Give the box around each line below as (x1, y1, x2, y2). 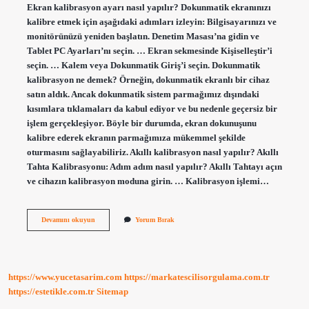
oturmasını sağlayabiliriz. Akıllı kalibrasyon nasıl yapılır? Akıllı (26, 147, 279, 157)
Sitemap (97, 287, 128, 297)
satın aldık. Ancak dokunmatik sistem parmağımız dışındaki (26, 89, 259, 99)
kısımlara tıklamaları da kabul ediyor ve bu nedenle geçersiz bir (26, 103, 277, 114)
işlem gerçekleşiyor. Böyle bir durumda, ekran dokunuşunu (26, 118, 257, 128)
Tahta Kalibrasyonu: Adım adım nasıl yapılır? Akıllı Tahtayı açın (26, 161, 282, 172)
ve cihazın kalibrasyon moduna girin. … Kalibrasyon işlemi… (26, 176, 269, 186)
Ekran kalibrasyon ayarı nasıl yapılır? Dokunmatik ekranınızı (26, 2, 271, 12)
